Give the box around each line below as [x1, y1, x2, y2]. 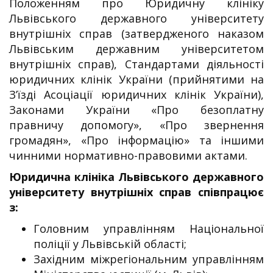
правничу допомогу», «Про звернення [9, 117, 264, 132]
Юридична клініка [9, 169, 118, 184]
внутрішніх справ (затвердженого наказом [9, 26, 264, 41]
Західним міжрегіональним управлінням [34, 251, 264, 266]
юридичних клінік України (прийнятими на [9, 71, 264, 87]
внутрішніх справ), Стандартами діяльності [9, 56, 264, 71]
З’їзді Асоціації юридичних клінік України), [9, 87, 264, 102]
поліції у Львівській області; [34, 236, 186, 251]
